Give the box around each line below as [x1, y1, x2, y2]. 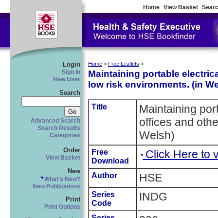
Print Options [44, 204, 80, 210]
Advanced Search [31, 117, 80, 124]
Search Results [37, 125, 80, 131]
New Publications [33, 183, 80, 189]
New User [53, 76, 80, 82]
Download [91, 157, 129, 165]
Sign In [62, 69, 80, 75]
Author [91, 171, 117, 180]
